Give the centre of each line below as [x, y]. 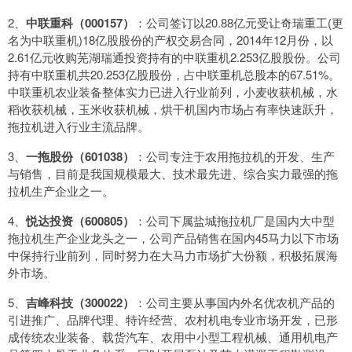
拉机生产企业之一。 [61, 191]
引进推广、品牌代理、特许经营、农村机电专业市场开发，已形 [173, 320]
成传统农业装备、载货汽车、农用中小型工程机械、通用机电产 [173, 337]
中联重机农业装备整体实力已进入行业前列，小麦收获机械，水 [173, 92]
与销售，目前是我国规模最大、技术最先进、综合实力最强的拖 [173, 174]
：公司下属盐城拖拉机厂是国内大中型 [235, 221]
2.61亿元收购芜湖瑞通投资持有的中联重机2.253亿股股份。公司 [174, 57]
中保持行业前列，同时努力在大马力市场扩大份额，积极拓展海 [173, 255]
